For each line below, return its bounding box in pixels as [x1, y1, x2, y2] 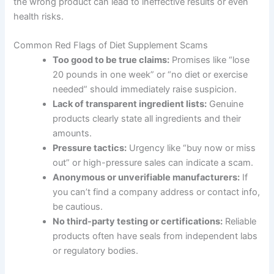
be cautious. [53, 201, 103, 212]
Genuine [207, 98, 244, 109]
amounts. [53, 127, 92, 139]
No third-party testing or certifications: [53, 215, 223, 227]
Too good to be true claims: [53, 54, 170, 65]
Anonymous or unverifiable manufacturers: [53, 171, 240, 183]
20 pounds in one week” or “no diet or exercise [53, 68, 248, 80]
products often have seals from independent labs [53, 230, 258, 242]
